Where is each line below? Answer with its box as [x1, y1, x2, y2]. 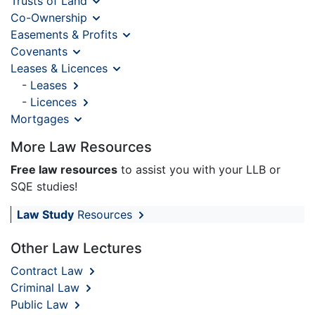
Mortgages [11, 111, 72, 126]
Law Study [17, 207, 74, 221]
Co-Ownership [11, 10, 91, 25]
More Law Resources [11, 138, 152, 155]
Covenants [11, 44, 71, 58]
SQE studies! [11, 179, 77, 193]
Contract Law [11, 263, 86, 278]
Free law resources [11, 162, 117, 176]
